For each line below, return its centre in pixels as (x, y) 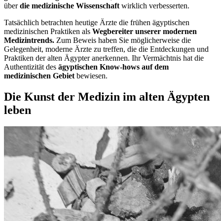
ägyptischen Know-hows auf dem (113, 67)
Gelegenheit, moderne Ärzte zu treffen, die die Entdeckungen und (106, 49)
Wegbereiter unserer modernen (145, 31)
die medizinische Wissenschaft (70, 5)
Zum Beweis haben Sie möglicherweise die (123, 40)
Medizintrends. (29, 40)
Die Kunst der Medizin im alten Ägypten (107, 96)
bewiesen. (91, 75)
